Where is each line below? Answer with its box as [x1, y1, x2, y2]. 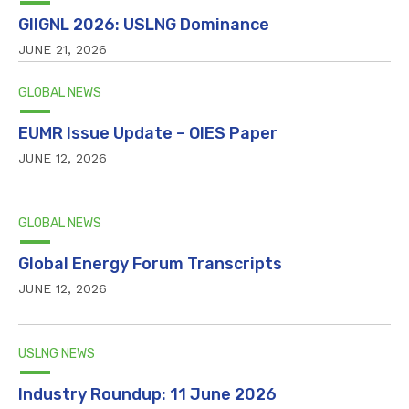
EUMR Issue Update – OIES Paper [18, 122, 278, 143]
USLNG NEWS [18, 345, 95, 362]
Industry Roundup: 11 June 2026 [18, 383, 277, 404]
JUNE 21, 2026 [18, 41, 107, 57]
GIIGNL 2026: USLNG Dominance [18, 14, 269, 35]
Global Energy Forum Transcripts [18, 253, 282, 274]
